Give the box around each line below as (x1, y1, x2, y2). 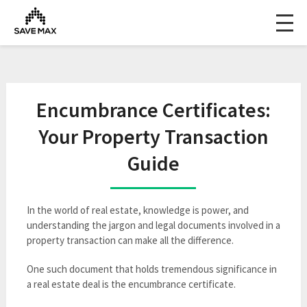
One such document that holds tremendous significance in (26, 262, 277, 275)
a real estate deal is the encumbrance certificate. (26, 278, 236, 291)
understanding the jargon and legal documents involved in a (26, 219, 280, 232)
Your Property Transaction (38, 123, 269, 149)
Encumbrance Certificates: (36, 97, 271, 123)
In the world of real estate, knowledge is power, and (26, 204, 249, 217)
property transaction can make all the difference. (26, 234, 234, 247)
